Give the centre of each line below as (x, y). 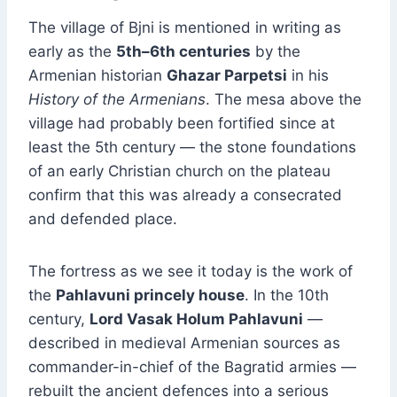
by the (276, 52)
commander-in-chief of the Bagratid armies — (192, 367)
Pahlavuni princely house (150, 296)
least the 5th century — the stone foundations (192, 148)
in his (308, 76)
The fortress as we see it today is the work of (191, 272)
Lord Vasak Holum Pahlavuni (196, 319)
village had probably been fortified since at (182, 124)
